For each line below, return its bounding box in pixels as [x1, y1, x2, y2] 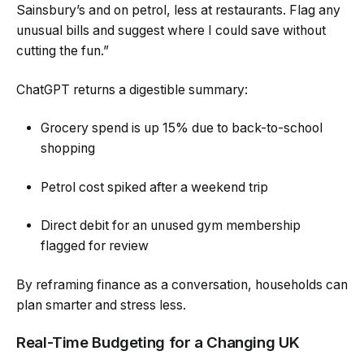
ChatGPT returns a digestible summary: [16, 81, 248, 97]
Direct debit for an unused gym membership [41, 218, 301, 234]
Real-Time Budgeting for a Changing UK [16, 333, 300, 353]
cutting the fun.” [16, 43, 109, 59]
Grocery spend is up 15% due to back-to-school [41, 120, 323, 136]
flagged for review [41, 238, 149, 254]
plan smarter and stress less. [16, 297, 186, 313]
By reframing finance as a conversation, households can [16, 276, 348, 292]
